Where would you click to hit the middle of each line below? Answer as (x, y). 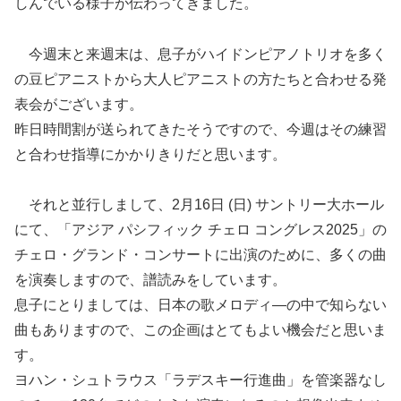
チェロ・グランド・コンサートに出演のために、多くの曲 (200, 255)
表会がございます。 (79, 104)
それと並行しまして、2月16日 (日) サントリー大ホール (206, 205)
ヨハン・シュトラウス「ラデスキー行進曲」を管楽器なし (200, 380)
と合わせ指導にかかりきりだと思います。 (150, 154)
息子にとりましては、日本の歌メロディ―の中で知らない (200, 305)
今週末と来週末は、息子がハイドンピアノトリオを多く (208, 54)
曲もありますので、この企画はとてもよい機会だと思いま (200, 330)
